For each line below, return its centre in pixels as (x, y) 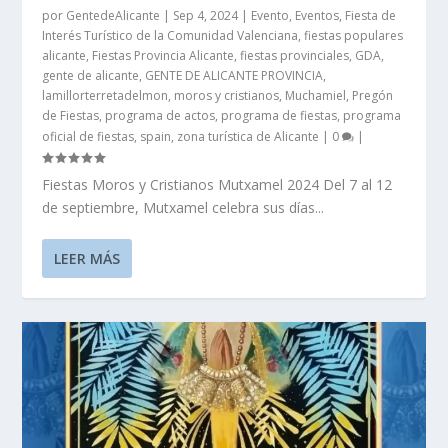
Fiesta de (371, 15)
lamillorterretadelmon (105, 95)
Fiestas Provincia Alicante (163, 55)
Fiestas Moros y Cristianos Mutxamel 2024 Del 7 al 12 (217, 184)
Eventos (317, 15)
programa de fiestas (279, 115)
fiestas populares (354, 35)
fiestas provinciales (295, 55)
